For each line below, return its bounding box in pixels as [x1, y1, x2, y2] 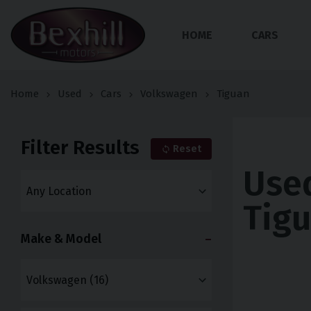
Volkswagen [140, 87, 198, 101]
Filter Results [21, 136, 140, 160]
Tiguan [217, 87, 250, 101]
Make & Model [21, 231, 101, 247]
